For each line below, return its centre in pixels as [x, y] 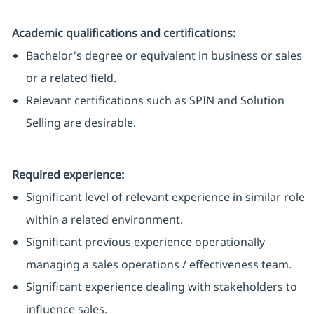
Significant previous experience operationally [145, 242]
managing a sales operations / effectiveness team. [158, 265]
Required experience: [68, 175]
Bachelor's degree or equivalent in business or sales [164, 56]
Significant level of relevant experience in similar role [165, 197]
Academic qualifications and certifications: [123, 33]
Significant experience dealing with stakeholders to [161, 287]
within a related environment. [104, 220]
